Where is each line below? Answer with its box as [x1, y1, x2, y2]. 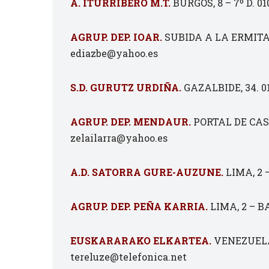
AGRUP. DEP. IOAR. [70, 31, 162, 43]
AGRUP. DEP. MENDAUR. [70, 115, 191, 128]
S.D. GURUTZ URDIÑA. [70, 81, 181, 94]
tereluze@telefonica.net [70, 250, 187, 263]
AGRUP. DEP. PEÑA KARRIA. [70, 200, 208, 213]
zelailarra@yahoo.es [70, 131, 168, 144]
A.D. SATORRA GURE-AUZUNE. [70, 166, 223, 178]
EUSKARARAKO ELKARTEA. [70, 234, 211, 247]
